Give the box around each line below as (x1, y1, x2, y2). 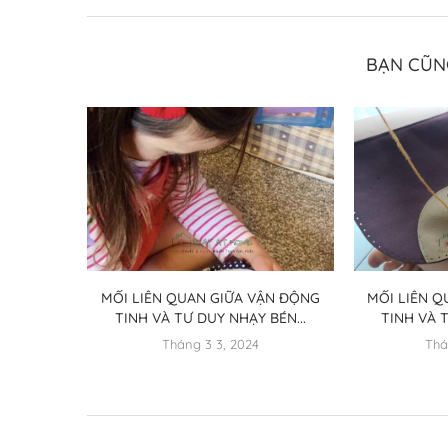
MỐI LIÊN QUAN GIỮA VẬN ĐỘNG (100, 289, 320, 308)
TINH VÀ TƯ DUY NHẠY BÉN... (114, 309, 306, 328)
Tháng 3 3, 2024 (161, 336, 259, 353)
